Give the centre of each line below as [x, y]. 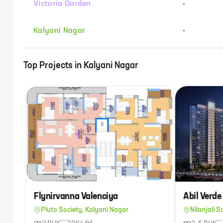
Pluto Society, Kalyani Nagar [85, 210]
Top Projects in [54, 66]
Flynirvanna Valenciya [76, 197]
